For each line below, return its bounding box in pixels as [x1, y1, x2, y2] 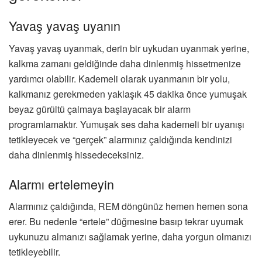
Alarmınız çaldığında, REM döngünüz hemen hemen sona [9, 199, 248, 213]
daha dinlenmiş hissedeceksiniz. [9, 148, 144, 162]
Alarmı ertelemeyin [9, 174, 114, 193]
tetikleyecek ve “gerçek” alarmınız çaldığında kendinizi [9, 133, 232, 147]
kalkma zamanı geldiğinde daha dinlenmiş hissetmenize [9, 57, 241, 71]
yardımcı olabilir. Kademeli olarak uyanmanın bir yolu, [9, 72, 230, 86]
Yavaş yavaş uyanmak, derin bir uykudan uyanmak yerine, [9, 42, 249, 56]
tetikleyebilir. [9, 245, 60, 259]
